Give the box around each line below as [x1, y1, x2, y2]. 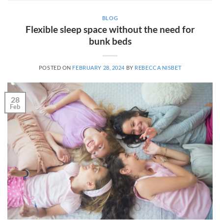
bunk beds [88, 35, 132, 47]
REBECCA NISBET [135, 64, 182, 71]
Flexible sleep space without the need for [25, 23, 195, 35]
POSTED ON [38, 64, 73, 71]
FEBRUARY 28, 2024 [72, 64, 125, 71]
